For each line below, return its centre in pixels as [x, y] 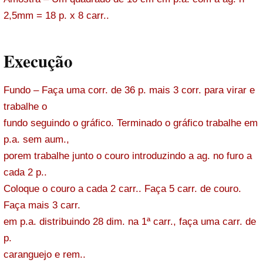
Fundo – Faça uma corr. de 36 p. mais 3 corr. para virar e [129, 90]
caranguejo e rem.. [46, 254]
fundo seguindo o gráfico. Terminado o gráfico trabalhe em [131, 123]
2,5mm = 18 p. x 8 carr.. [59, 16]
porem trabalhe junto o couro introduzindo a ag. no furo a [128, 156]
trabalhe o [25, 106]
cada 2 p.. [25, 172]
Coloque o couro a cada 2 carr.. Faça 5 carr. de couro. [122, 188]
